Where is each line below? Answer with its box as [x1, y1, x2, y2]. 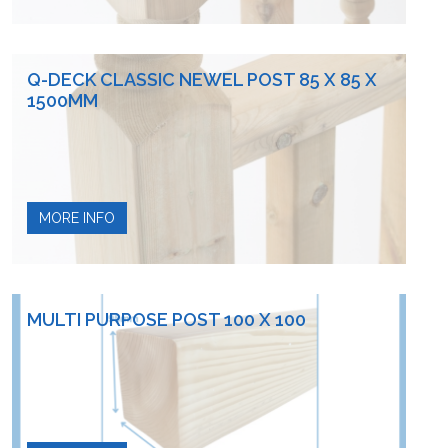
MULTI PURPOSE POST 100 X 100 [27, 309, 306, 330]
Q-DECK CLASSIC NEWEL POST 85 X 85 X [27, 69, 377, 90]
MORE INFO [39, 210, 115, 226]
